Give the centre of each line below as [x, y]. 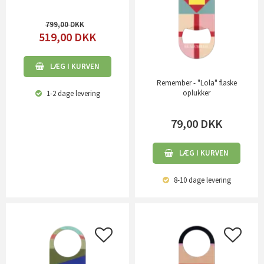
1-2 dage [59, 93]
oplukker [197, 93]
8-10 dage [188, 180]
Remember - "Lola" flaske [197, 82]
